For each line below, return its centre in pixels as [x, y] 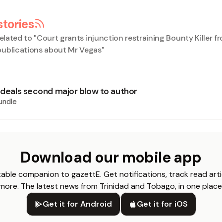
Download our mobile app [111, 157]
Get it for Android [77, 204]
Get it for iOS [162, 204]
